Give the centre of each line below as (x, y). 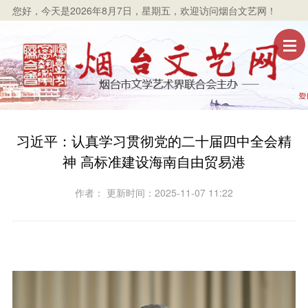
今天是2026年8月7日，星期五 (106, 10)
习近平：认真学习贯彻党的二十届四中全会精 (154, 140)
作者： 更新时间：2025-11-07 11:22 (154, 192)
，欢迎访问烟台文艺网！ (223, 10)
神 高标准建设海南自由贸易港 (154, 161)
